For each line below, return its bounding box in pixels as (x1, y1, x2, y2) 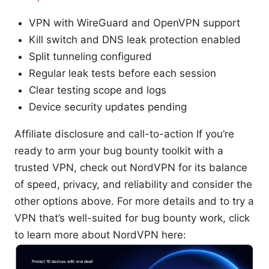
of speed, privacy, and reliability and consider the (14, 178, 252, 190)
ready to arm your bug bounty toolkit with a (14, 144, 223, 157)
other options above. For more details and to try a (14, 195, 254, 207)
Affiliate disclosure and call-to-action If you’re (14, 127, 234, 140)
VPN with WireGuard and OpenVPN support (29, 16, 240, 29)
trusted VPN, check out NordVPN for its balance (14, 161, 247, 174)
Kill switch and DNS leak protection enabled (29, 33, 241, 46)
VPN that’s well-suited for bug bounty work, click (14, 211, 250, 224)
